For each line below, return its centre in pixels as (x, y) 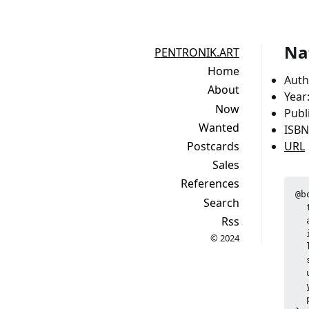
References (210, 184)
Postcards (213, 146)
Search (221, 202)
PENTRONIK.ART (197, 52)
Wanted (219, 127)
